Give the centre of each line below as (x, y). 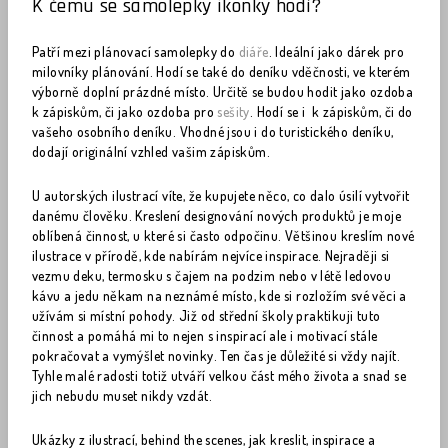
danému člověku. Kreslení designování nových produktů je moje (216, 215)
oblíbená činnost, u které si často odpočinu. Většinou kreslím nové (223, 235)
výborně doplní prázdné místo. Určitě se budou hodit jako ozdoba (223, 91)
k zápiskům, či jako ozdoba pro (125, 111)
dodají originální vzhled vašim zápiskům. (151, 151)
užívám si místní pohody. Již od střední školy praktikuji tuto (206, 315)
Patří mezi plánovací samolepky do (135, 51)
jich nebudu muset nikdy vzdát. (122, 395)
